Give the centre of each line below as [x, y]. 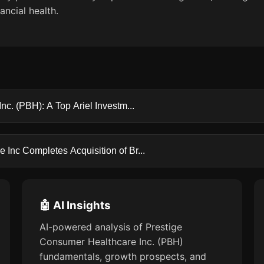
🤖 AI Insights [75, 205]
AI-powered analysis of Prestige [111, 227]
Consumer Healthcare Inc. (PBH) [112, 242]
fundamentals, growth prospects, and [123, 256]
